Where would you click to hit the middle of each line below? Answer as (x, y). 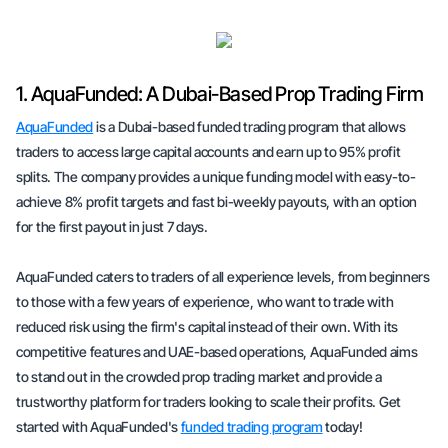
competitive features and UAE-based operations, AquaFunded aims (217, 351)
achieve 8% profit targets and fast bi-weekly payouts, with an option (216, 201)
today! (342, 426)
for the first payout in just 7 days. (113, 226)
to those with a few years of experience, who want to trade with (205, 301)
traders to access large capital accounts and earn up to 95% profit (208, 151)
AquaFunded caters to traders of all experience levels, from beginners (223, 276)
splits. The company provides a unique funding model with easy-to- (216, 176)
